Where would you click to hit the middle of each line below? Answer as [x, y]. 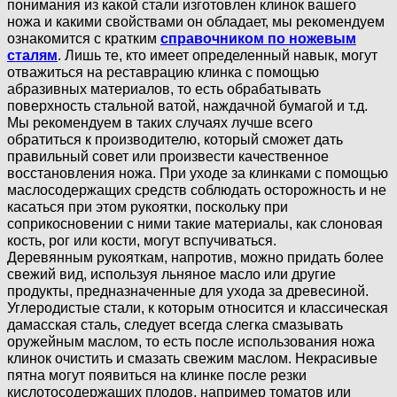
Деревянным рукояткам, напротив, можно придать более [195, 257]
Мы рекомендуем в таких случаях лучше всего [160, 122]
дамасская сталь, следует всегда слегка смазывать [175, 324]
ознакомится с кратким [84, 38]
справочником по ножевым [258, 38]
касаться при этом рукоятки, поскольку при [148, 206]
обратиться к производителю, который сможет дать [175, 139]
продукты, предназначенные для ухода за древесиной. [188, 291]
